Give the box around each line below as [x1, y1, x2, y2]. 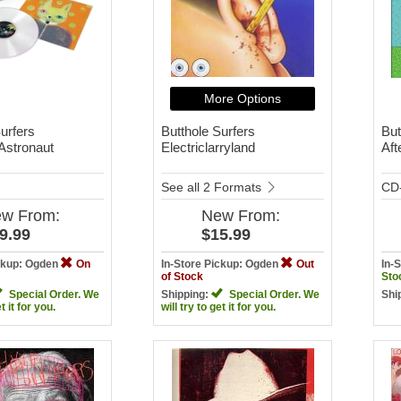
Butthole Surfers [161, 123, 255, 139]
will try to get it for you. [161, 300, 276, 313]
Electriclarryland [161, 139, 255, 155]
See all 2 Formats [161, 179, 265, 194]
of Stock [161, 269, 203, 283]
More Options [204, 90, 281, 106]
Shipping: [161, 287, 211, 301]
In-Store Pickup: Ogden [161, 257, 281, 270]
